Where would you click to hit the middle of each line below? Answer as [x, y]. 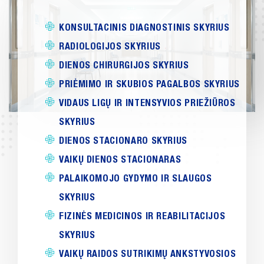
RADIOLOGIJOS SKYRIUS [110, 46]
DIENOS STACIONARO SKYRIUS [123, 141]
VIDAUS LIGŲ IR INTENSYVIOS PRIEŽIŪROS [147, 103]
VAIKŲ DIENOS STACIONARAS [120, 159]
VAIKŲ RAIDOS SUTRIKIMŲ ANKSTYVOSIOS [148, 254]
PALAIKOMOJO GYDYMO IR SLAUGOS [136, 178]
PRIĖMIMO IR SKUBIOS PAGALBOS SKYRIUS [150, 84]
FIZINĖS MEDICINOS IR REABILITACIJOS [142, 216]
